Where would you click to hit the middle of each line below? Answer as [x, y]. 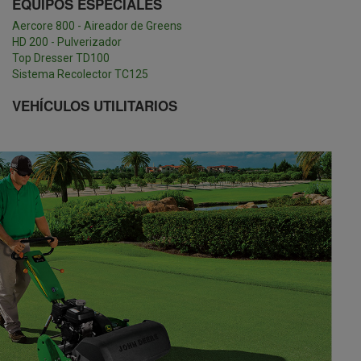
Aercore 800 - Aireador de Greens [97, 25]
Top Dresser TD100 [61, 58]
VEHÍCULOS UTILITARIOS [95, 105]
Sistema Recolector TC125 [80, 74]
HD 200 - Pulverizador [67, 41]
